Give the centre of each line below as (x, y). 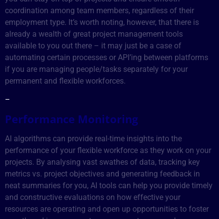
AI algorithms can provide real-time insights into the (93, 139)
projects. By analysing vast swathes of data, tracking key (102, 162)
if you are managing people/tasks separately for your (96, 69)
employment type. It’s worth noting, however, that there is (102, 22)
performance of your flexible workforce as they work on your (108, 151)
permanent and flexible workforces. (65, 81)
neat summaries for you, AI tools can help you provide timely (109, 186)
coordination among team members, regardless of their (99, 10)
